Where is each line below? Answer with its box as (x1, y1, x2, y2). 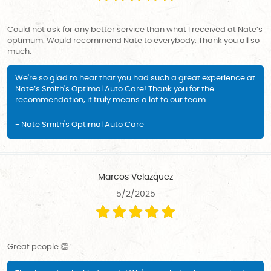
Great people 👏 (7, 243, 68, 252)
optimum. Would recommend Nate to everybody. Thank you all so (7, 36, 260, 45)
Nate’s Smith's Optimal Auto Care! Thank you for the (15, 85, 214, 93)
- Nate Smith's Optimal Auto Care (15, 121, 144, 129)
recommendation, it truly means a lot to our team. (15, 96, 207, 104)
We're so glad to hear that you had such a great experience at (15, 74, 255, 82)
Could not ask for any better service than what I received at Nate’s (7, 25, 263, 34)
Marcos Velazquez (98, 173, 173, 182)
